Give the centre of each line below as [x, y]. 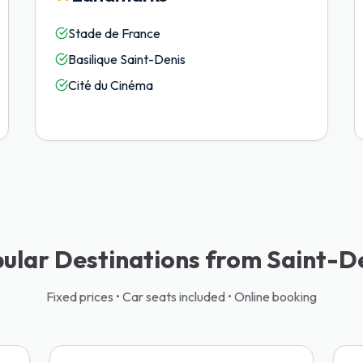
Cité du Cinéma [110, 85]
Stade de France [114, 33]
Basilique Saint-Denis [126, 59]
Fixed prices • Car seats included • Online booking [181, 297]
